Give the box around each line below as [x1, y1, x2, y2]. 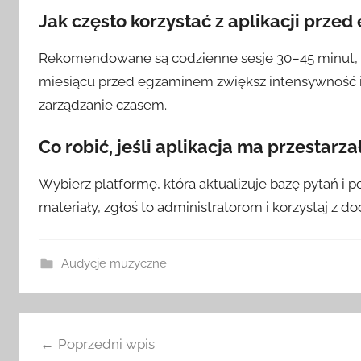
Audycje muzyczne [60, 255, 167, 271]
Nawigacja [19, 313, 124, 338]
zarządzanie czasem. [39, 96, 167, 113]
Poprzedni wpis [57, 336, 155, 353]
